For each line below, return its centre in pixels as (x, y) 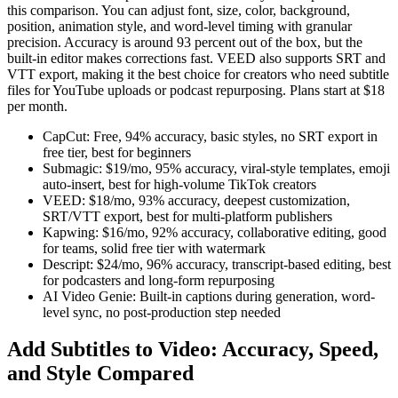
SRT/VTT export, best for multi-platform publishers (187, 216)
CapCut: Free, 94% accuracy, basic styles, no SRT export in (210, 136)
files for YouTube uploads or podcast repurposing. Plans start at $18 (196, 90)
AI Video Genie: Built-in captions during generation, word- (209, 296)
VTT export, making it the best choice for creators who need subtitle (198, 74)
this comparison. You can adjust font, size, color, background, (179, 10)
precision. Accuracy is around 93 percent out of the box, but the (185, 42)
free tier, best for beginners (117, 152)
